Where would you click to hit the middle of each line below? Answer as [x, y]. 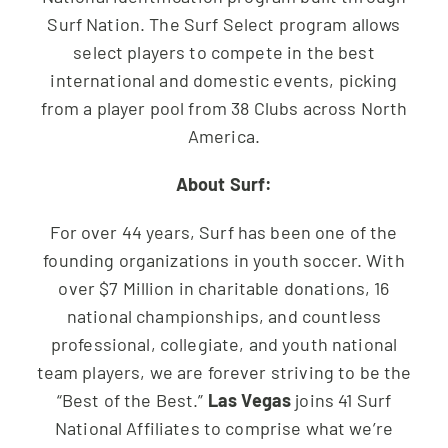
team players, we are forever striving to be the [224, 371]
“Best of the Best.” [132, 399]
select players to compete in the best [224, 51]
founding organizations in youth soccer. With [224, 259]
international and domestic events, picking [224, 79]
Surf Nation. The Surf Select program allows [224, 23]
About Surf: [224, 183]
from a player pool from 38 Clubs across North [224, 107]
